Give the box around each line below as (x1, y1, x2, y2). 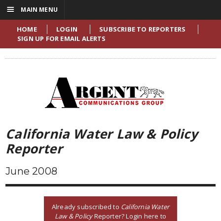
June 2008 (5, 165, 57, 177)
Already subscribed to (51, 202, 121, 211)
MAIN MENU (19, 5, 58, 14)
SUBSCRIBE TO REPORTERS (99, 25, 186, 34)
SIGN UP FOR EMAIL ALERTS (17, 34, 106, 43)
